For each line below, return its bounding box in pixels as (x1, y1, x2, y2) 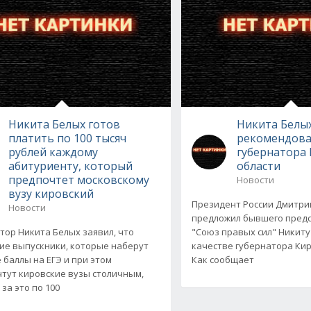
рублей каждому (8, 144, 98, 160)
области (237, 158, 281, 174)
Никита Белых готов (8, 116, 120, 132)
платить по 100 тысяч (8, 130, 126, 146)
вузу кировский (8, 185, 94, 201)
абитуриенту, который (8, 158, 133, 174)
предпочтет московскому (8, 171, 149, 187)
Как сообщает (192, 253, 255, 266)
